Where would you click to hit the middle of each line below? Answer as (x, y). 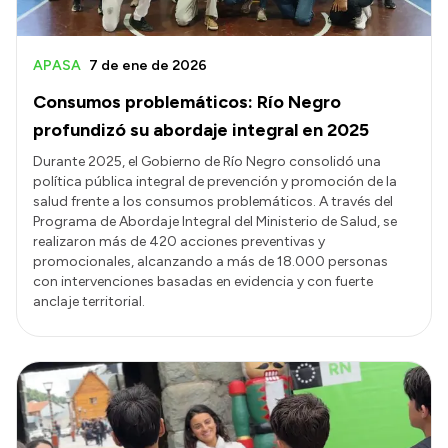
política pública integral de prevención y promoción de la (215, 182)
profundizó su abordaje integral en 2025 (201, 130)
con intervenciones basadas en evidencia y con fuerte (203, 282)
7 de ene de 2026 (148, 66)
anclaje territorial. (89, 302)
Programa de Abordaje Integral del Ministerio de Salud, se (215, 222)
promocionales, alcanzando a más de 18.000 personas (210, 262)
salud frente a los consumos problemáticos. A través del (213, 202)
